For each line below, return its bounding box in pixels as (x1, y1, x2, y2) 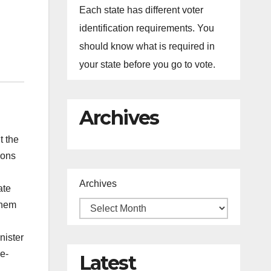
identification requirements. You (79, 23, 214, 33)
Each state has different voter (79, 5, 203, 15)
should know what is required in (79, 41, 215, 51)
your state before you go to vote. (79, 59, 215, 70)
